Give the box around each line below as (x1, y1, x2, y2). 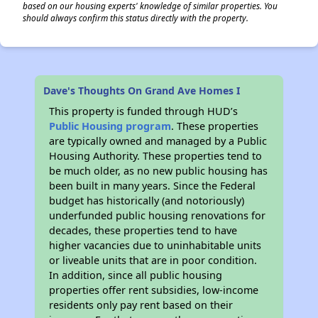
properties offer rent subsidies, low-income (49, 283, 259, 297)
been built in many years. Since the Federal (49, 179, 256, 192)
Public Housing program (49, 119, 172, 133)
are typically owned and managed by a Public (49, 134, 268, 148)
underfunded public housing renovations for (49, 209, 266, 222)
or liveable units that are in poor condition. (49, 253, 258, 267)
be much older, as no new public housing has (49, 164, 268, 177)
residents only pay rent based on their (49, 298, 234, 312)
